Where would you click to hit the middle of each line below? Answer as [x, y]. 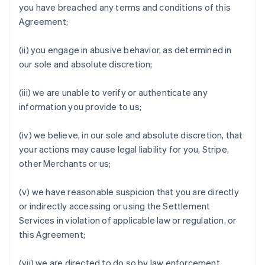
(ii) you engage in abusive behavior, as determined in [125, 50]
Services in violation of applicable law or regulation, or [128, 220]
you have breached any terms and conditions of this [125, 7]
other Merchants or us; [65, 163]
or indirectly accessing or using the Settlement [115, 206]
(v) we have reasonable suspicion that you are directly [129, 192]
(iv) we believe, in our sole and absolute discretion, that [131, 135]
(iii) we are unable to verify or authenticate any [113, 92]
